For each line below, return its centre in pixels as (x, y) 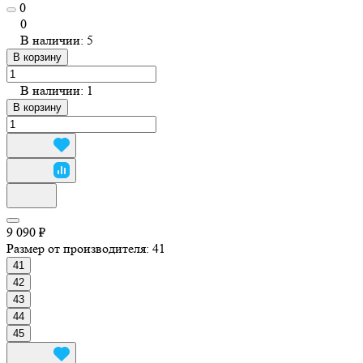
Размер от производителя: (79, 248)
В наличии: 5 (57, 40)
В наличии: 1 (57, 90)
